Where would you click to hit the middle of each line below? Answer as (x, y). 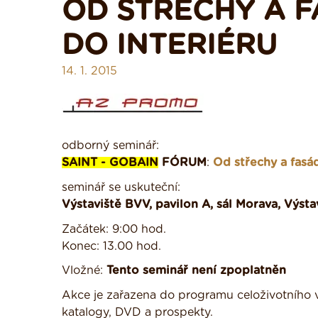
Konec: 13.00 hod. (111, 246)
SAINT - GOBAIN (110, 163)
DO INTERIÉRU (169, 45)
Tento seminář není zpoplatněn (196, 270)
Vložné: (84, 270)
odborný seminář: (110, 146)
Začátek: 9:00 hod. (114, 229)
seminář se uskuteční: (121, 187)
